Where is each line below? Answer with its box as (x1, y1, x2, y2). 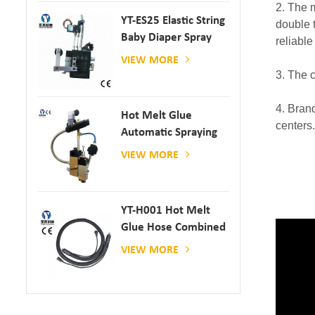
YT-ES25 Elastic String (121, 14, 226, 27)
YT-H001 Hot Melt (121, 204, 211, 217)
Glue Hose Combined (121, 221, 226, 233)
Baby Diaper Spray (121, 31, 212, 44)
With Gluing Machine (121, 238, 226, 250)
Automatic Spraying (121, 126, 218, 139)
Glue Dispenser (121, 143, 198, 155)
